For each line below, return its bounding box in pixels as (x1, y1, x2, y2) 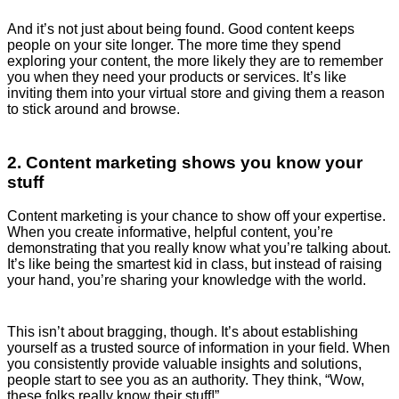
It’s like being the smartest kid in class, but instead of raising (7, 256, 382, 273)
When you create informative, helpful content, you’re (7, 224, 333, 240)
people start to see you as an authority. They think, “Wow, (7, 372, 364, 388)
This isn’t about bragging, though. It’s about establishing (7, 324, 358, 340)
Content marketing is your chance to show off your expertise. (7, 208, 386, 224)
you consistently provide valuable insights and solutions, (7, 356, 362, 372)
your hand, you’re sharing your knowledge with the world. (7, 273, 366, 289)
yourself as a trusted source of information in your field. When (7, 340, 390, 356)
